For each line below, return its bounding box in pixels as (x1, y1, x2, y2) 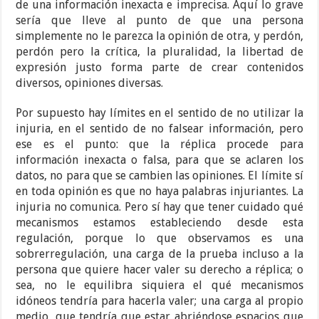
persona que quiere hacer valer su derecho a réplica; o (16, 263, 303, 277)
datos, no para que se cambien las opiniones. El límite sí (16, 169, 303, 183)
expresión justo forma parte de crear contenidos (16, 61, 303, 75)
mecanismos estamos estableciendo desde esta (16, 216, 303, 230)
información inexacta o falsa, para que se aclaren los (16, 153, 303, 167)
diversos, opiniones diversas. (16, 76, 164, 90)
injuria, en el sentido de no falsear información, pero (16, 122, 303, 136)
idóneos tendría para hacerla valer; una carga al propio (16, 294, 303, 308)
